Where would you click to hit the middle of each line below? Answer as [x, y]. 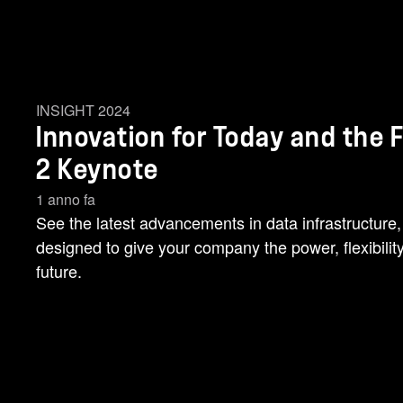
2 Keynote [98, 170]
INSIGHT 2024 [83, 110]
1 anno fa [66, 199]
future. [59, 271]
